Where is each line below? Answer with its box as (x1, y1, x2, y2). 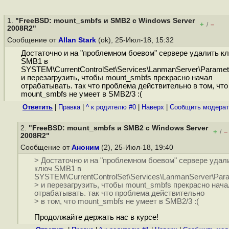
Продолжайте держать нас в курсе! (34, 213, 158, 222)
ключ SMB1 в (34, 165, 81, 173)
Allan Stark (58, 36, 96, 44)
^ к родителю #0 (86, 103, 136, 111)
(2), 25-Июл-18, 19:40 (99, 144, 175, 151)
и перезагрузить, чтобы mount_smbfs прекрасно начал (20, 74, 213, 82)
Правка (58, 103, 80, 111)
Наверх (142, 103, 164, 111)
